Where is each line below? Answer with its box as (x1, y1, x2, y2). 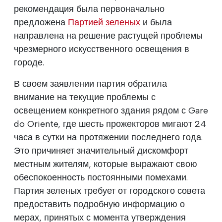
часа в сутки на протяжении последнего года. (14, 131, 203, 143)
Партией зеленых (68, 16, 140, 28)
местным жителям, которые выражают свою (14, 158, 197, 169)
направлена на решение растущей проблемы (14, 30, 203, 41)
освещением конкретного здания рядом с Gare (14, 105, 208, 116)
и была (140, 16, 172, 28)
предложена (14, 16, 68, 28)
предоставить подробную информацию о (14, 198, 185, 210)
